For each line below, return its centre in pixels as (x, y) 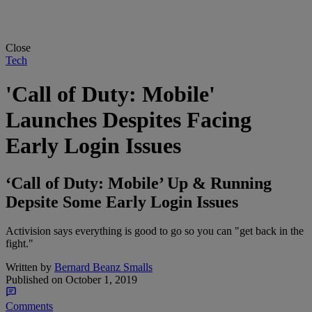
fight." (19, 244)
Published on (34, 280)
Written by (29, 267)
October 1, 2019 (100, 280)
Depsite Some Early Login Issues (122, 202)
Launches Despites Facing (128, 120)
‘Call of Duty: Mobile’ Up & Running (139, 183)
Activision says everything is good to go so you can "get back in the (155, 231)
